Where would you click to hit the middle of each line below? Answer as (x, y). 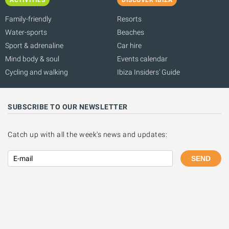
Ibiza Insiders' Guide (148, 72)
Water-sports (26, 32)
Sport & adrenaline (34, 45)
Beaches (131, 32)
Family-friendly (28, 19)
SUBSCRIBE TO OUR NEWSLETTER (68, 107)
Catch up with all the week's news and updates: (87, 134)
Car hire (129, 45)
